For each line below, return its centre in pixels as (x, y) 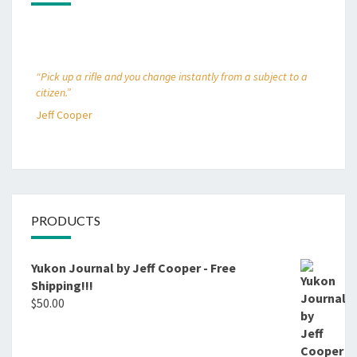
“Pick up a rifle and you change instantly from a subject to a (171, 76)
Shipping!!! (62, 285)
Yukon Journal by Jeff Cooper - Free (133, 267)
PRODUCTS (66, 220)
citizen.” (53, 92)
